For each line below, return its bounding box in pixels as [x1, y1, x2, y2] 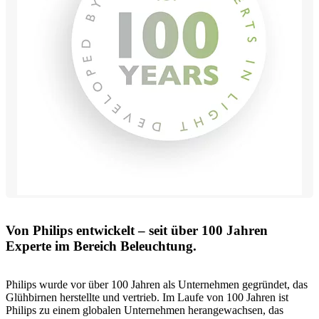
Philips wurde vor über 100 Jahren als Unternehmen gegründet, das [6, 278, 308, 291]
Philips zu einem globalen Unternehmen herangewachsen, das [6, 304, 283, 317]
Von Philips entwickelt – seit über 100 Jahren [6, 222, 268, 238]
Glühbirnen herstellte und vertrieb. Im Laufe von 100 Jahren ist [6, 291, 288, 304]
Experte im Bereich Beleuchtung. [6, 238, 197, 253]
